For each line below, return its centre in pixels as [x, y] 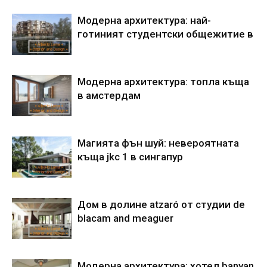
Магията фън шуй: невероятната [158, 143]
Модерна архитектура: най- [144, 20]
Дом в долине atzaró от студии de [161, 204]
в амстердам [109, 95]
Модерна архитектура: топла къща [163, 82]
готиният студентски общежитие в [165, 34]
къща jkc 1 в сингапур [130, 157]
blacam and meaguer [125, 218]
